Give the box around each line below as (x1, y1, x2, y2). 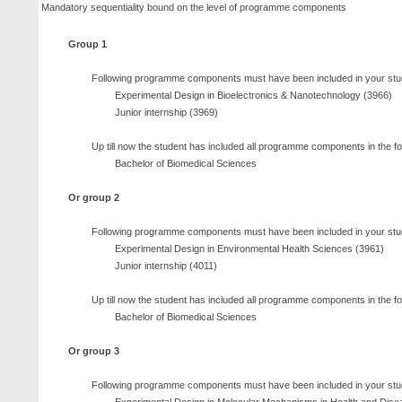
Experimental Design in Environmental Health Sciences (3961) (115, 243, 384, 254)
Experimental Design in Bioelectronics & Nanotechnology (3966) (115, 90, 392, 100)
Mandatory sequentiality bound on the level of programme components (41, 2, 346, 13)
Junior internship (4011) (115, 260, 217, 271)
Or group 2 (68, 192, 119, 203)
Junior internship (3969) (115, 107, 218, 118)
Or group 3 (68, 345, 119, 356)
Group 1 (68, 39, 107, 49)
